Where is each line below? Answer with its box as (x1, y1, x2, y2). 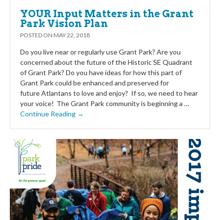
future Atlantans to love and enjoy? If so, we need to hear (20, 88, 198, 97)
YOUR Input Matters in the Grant (20, 7, 193, 20)
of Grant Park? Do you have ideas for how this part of (20, 68, 182, 77)
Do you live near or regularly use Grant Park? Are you (20, 47, 181, 56)
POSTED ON (20, 31, 54, 39)
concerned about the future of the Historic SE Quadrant (20, 57, 192, 66)
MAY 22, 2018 (54, 31, 90, 39)
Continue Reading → (20, 109, 84, 118)
